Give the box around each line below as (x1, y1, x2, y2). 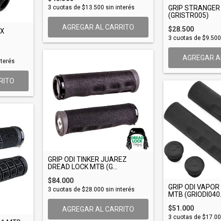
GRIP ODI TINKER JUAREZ (48, 155, 127, 164)
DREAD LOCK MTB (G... (48, 163, 117, 171)
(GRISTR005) (168, 11, 209, 20)
